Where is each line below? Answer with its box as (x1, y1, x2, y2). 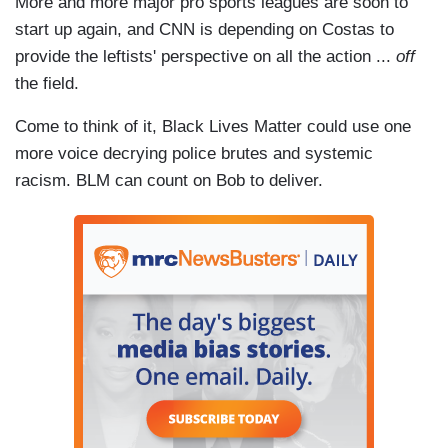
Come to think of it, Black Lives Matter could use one (15, 116, 411, 136)
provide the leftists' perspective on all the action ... (15, 46, 396, 66)
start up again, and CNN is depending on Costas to (15, 19, 394, 39)
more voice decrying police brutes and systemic (15, 143, 373, 163)
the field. (15, 73, 79, 93)
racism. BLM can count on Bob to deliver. (15, 170, 323, 190)
